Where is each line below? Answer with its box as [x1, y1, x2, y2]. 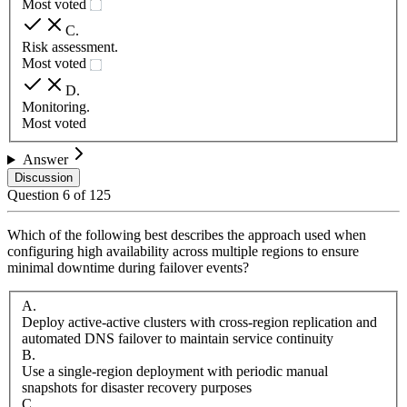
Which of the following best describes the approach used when [7, 227, 366, 243]
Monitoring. [22, 99, 90, 115]
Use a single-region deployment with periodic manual [22, 362, 328, 379]
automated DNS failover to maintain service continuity [22, 330, 333, 346]
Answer [22, 152, 68, 168]
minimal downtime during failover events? [7, 260, 249, 276]
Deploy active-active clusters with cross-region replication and [22, 313, 377, 330]
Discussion [15, 171, 73, 185]
